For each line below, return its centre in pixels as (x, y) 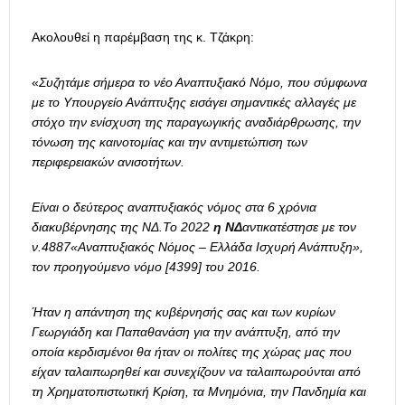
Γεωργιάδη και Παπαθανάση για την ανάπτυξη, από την (186, 332)
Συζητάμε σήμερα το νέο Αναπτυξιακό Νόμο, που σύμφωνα (203, 83)
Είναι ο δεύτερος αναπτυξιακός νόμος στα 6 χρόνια (174, 207)
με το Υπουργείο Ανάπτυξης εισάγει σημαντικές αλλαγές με (194, 103)
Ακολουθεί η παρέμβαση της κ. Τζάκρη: (143, 38)
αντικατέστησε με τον (299, 227)
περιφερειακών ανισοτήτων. (108, 162)
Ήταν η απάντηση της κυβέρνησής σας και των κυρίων (184, 312)
